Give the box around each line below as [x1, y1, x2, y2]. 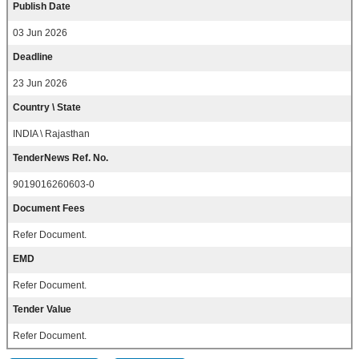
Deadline [13, 51, 53, 63]
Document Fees [13, 203, 85, 215]
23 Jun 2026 [13, 78, 67, 90]
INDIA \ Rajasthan [13, 128, 90, 140]
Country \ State [13, 102, 81, 114]
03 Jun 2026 [13, 27, 67, 39]
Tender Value [13, 304, 71, 316]
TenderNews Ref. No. [13, 152, 108, 164]
